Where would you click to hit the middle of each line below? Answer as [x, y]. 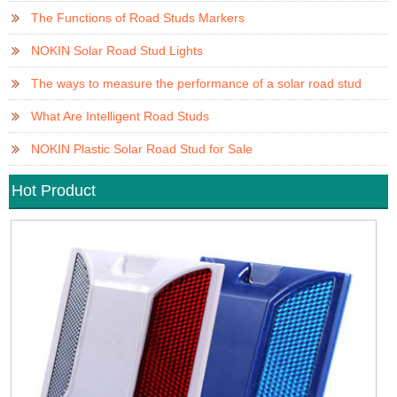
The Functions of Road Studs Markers [138, 18]
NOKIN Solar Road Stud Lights [117, 51]
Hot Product [54, 191]
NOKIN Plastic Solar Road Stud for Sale [142, 149]
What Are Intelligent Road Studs [120, 117]
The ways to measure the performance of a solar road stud [196, 84]
